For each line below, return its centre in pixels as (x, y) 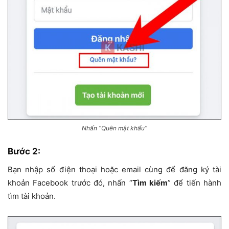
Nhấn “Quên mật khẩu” (114, 128)
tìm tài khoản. (32, 196)
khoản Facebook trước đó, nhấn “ (70, 182)
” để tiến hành (195, 182)
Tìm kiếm (150, 182)
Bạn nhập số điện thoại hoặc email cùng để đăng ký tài (114, 169)
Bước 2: (24, 151)
